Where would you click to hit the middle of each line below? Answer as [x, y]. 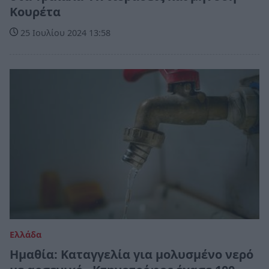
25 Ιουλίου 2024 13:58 [64, 33]
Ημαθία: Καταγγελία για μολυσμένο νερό [131, 254]
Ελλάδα [26, 234]
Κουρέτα [35, 12]
